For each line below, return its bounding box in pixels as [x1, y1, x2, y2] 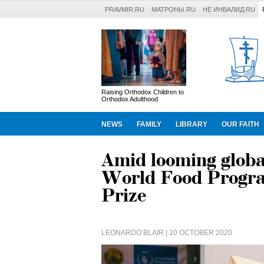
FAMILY [137, 120, 161, 128]
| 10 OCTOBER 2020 [164, 229, 232, 237]
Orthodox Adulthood [101, 95, 158, 103]
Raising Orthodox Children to [101, 88, 184, 95]
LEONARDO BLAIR [101, 229, 164, 237]
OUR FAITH [222, 120, 259, 128]
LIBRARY [176, 120, 207, 128]
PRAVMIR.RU [105, 6, 144, 13]
